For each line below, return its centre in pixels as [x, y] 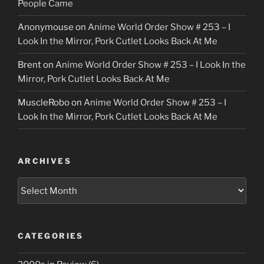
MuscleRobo [44, 103]
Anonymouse [46, 27]
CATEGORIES [51, 236]
